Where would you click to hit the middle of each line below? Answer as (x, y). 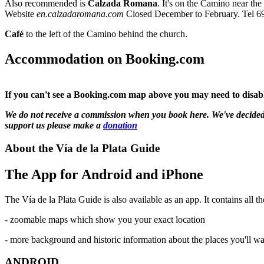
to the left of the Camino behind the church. (105, 34)
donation (120, 126)
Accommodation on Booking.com (105, 59)
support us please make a (54, 126)
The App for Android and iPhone (104, 174)
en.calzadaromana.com (80, 14)
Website (21, 14)
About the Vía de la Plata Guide (82, 148)
